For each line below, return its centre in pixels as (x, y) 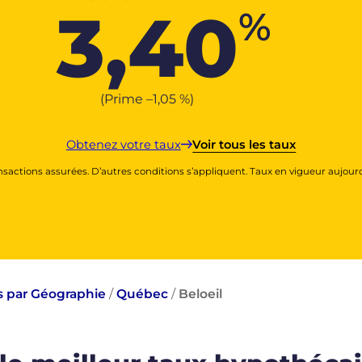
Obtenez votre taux (123, 144)
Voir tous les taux (244, 144)
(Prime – (126, 99)
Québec (143, 294)
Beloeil (201, 294)
